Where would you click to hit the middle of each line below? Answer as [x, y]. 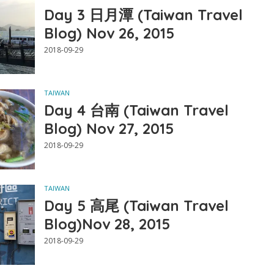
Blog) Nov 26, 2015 [109, 33]
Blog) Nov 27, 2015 [109, 129]
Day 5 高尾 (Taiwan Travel [136, 206]
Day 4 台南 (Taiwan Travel [136, 110]
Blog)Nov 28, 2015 [107, 224]
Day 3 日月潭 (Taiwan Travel [143, 15]
